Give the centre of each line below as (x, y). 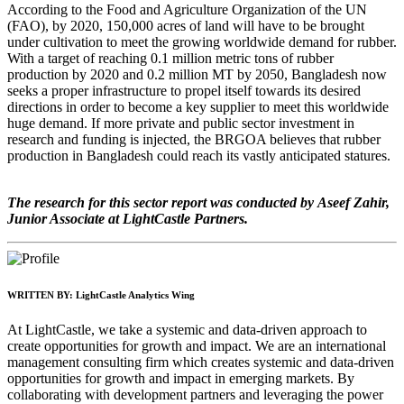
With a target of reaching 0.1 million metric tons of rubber (170, 58)
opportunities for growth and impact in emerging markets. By (181, 379)
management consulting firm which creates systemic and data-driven (201, 363)
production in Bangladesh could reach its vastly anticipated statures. (199, 155)
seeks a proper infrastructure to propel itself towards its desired (184, 90)
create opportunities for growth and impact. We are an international (197, 346)
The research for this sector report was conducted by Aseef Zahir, (198, 202)
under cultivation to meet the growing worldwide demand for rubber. (202, 41)
